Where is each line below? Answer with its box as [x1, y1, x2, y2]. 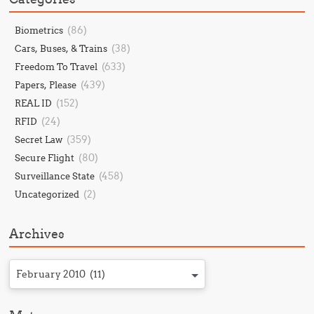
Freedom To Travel [15, 61, 98, 72]
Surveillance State [15, 170, 95, 182]
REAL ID [15, 97, 53, 109]
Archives [9, 226, 65, 242]
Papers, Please [15, 79, 77, 90]
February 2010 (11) [16, 268, 106, 280]
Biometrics [15, 25, 64, 36]
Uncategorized [15, 189, 80, 200]
